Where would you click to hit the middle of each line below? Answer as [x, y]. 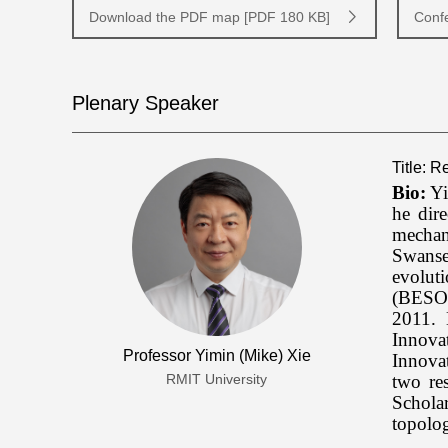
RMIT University [217, 379]
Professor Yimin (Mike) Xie [216, 356]
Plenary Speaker [145, 103]
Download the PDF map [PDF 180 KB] [209, 17]
